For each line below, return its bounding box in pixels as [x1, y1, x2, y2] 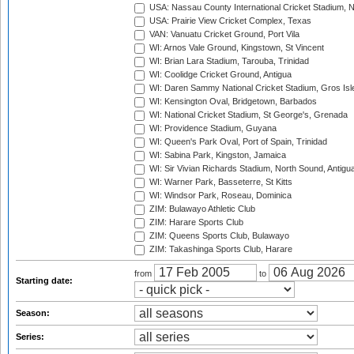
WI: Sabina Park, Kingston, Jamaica [147, 150, 286, 160]
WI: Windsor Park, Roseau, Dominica [147, 190, 292, 201]
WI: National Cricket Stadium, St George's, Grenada [147, 110, 348, 120]
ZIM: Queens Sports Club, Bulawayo [147, 231, 289, 241]
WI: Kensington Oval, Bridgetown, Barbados [147, 96, 317, 107]
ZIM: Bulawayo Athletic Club [147, 204, 255, 214]
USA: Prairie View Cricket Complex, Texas [147, 16, 311, 26]
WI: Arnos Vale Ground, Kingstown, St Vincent [147, 43, 324, 53]
